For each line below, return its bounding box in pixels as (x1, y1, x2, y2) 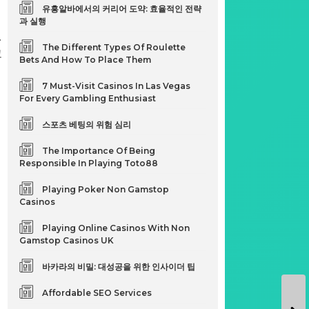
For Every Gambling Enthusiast (19, 93, 157, 103)
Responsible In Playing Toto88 (19, 158, 159, 168)
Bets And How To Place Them (19, 54, 152, 65)
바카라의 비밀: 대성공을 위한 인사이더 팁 (42, 261, 196, 272)
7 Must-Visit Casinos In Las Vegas (42, 81, 191, 91)
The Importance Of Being (42, 146, 156, 156)
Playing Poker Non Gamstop (42, 184, 170, 195)
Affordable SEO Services (42, 288, 152, 298)
